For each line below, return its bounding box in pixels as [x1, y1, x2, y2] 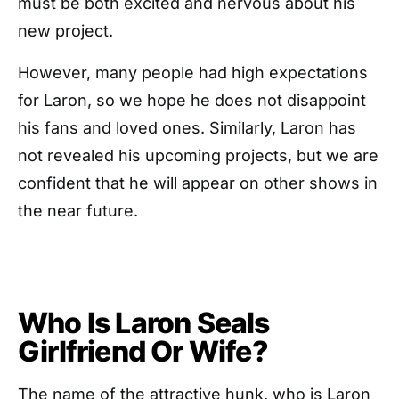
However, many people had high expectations [18, 63, 368, 83]
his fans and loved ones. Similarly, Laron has [18, 118, 356, 138]
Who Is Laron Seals [18, 305, 270, 341]
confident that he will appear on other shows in [18, 174, 378, 193]
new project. [18, 21, 113, 41]
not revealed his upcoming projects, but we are [18, 146, 379, 166]
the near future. [18, 201, 138, 221]
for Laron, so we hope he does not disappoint [18, 91, 366, 110]
